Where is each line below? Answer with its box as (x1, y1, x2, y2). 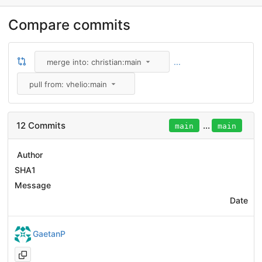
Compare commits (8, 16, 130, 33)
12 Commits (16, 119, 65, 131)
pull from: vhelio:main (29, 79, 107, 89)
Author (17, 150, 43, 160)
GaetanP (33, 229, 65, 239)
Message (14, 180, 51, 191)
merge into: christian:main (46, 57, 142, 67)
